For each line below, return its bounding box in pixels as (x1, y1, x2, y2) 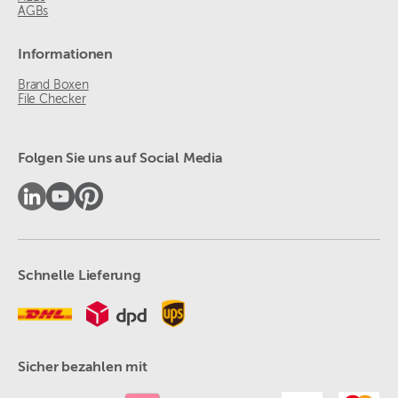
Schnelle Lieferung (18, 269, 141, 284)
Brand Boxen (18, 79, 89, 92)
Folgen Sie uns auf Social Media (18, 152, 223, 167)
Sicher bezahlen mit (18, 361, 147, 376)
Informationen (18, 48, 113, 63)
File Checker (18, 93, 86, 107)
